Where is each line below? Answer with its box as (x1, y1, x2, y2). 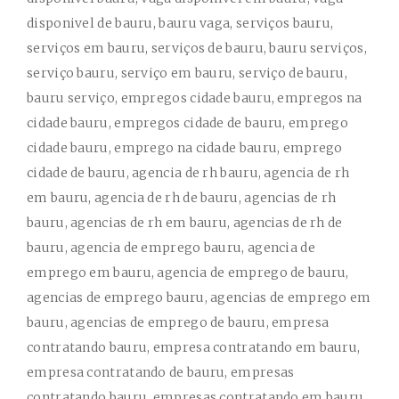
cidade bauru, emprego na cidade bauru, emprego (27, 140, 343, 156)
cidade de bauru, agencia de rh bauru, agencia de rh (27, 165, 350, 181)
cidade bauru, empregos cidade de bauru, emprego (27, 115, 349, 131)
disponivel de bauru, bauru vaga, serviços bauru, (27, 15, 334, 31)
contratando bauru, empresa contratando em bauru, (27, 339, 361, 355)
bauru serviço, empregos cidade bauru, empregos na (27, 90, 362, 106)
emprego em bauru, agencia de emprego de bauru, (27, 265, 349, 281)
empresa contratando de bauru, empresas (27, 364, 295, 380)
